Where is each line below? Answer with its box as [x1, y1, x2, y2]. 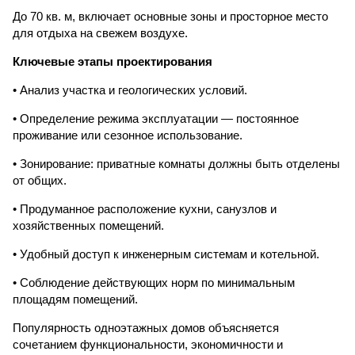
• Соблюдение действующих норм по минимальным [13, 276, 295, 289]
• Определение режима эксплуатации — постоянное [13, 112, 299, 125]
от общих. [13, 174, 67, 187]
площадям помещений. [13, 292, 138, 306]
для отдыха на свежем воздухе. [13, 26, 188, 40]
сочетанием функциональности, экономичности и [13, 338, 283, 351]
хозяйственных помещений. [13, 219, 164, 232]
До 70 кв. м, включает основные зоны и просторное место [13, 10, 328, 23]
